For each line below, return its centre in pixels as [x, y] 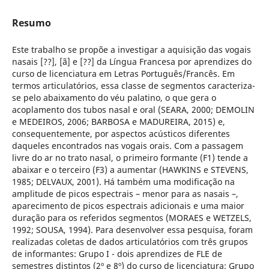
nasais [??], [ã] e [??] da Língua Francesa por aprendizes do [131, 61]
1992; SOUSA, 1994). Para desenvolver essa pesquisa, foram [132, 229]
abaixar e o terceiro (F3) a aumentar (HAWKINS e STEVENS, [130, 169]
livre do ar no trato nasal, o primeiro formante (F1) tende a [130, 157]
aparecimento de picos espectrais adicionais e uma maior [128, 205]
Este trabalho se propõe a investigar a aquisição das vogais [131, 49]
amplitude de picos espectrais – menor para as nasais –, [125, 193]
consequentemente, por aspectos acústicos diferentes [121, 133]
